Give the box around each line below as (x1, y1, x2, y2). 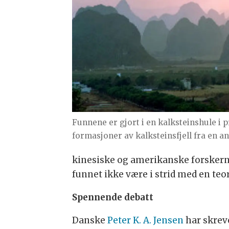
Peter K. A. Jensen (107, 214, 184, 226)
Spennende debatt (72, 192, 153, 203)
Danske (72, 214, 107, 226)
